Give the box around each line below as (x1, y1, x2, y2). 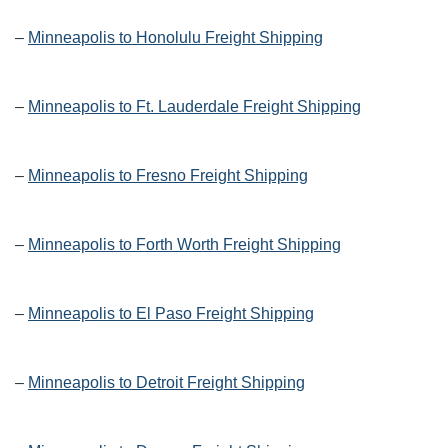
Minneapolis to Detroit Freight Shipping (28, 374, 305, 392)
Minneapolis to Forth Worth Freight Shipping (28, 236, 341, 254)
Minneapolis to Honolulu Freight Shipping (28, 29, 323, 47)
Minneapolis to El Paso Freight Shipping (28, 305, 314, 323)
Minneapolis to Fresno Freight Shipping (28, 167, 308, 185)
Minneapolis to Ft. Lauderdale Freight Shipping (28, 98, 361, 116)
